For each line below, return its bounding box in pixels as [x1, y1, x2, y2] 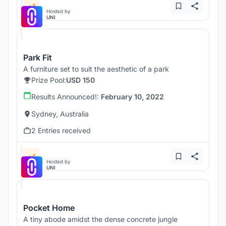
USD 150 [66, 76, 95, 85]
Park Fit [23, 52, 52, 63]
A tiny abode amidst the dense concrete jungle [23, 215, 178, 224]
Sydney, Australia [31, 109, 89, 119]
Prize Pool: [31, 76, 66, 85]
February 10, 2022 [101, 92, 164, 101]
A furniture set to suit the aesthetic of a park [23, 65, 169, 74]
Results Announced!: [31, 92, 101, 101]
